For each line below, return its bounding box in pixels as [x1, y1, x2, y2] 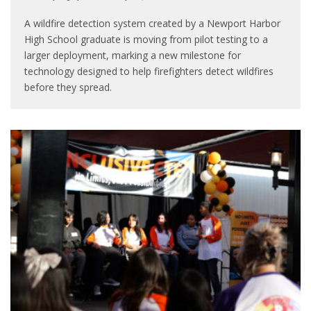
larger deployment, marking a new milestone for [24, 48, 241, 62]
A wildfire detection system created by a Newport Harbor [24, 16, 280, 30]
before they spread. [24, 80, 112, 94]
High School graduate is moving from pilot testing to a [24, 32, 268, 46]
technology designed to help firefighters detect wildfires [24, 64, 274, 78]
